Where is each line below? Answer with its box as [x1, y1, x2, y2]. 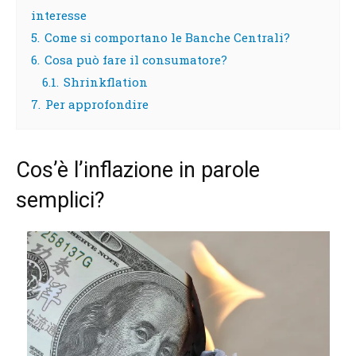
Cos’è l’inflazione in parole [16, 157, 260, 183]
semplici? [16, 187, 105, 213]
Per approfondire [45, 95, 149, 112]
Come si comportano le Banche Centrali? [44, 29, 290, 45]
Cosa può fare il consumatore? [44, 51, 227, 68]
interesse [31, 6, 87, 23]
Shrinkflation [64, 73, 148, 90]
